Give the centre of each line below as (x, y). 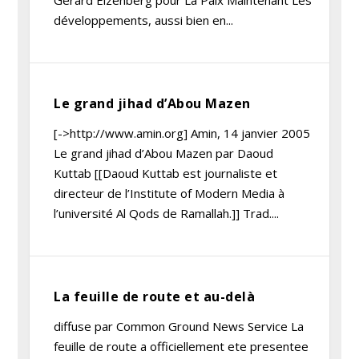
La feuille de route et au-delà (155, 296)
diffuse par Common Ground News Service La (179, 326)
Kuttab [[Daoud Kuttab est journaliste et (166, 173)
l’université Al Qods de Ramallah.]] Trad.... (167, 213)
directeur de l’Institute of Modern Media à (169, 193)
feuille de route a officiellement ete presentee (182, 346)
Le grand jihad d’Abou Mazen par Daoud (164, 153)
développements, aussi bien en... (144, 20)
